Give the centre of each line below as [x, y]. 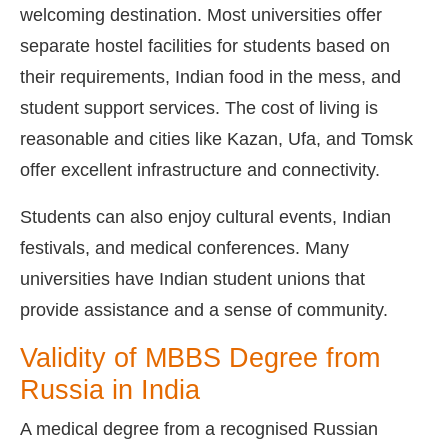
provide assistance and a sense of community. [204, 309]
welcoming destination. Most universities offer [201, 14]
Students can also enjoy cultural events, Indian [205, 216]
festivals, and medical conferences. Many [184, 247]
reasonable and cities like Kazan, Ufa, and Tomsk [216, 138]
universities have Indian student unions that [192, 278]
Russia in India [110, 389]
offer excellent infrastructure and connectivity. [200, 169]
